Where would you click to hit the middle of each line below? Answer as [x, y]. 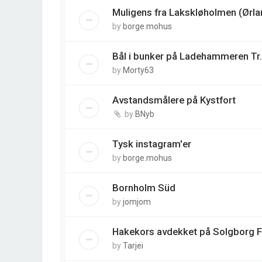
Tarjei [133, 246]
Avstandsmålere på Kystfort [174, 100]
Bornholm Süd [144, 188]
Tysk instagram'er [152, 144]
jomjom [137, 202]
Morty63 [138, 70]
